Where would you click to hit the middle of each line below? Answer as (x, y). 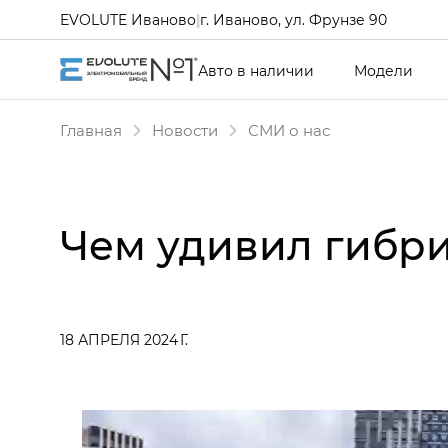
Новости (185, 130)
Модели (383, 70)
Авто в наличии (256, 70)
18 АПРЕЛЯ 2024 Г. (124, 339)
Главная (91, 130)
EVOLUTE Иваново (128, 19)
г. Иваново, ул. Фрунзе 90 (293, 19)
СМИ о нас (289, 130)
